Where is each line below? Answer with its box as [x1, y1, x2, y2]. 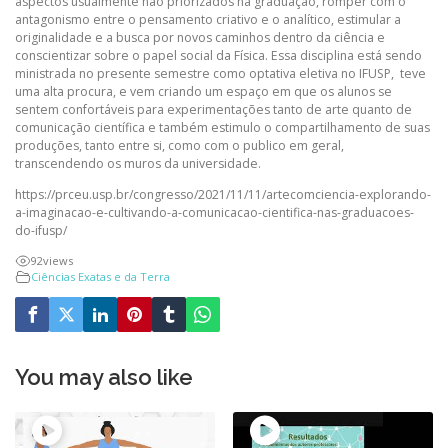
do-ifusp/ [15, 221, 67, 239]
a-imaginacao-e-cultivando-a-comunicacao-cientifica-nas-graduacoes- [15, 203, 414, 221]
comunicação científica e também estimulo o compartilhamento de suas [15, 118, 430, 136]
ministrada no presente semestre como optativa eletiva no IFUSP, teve [15, 64, 426, 82]
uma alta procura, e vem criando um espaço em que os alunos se [15, 82, 392, 100]
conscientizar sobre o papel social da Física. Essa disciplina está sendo [15, 46, 422, 64]
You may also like [15, 364, 193, 391]
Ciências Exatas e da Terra [31, 268, 170, 284]
